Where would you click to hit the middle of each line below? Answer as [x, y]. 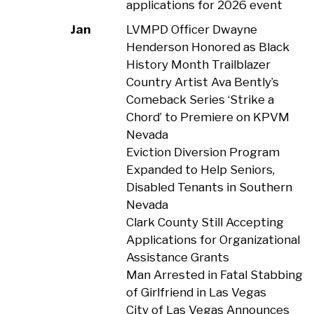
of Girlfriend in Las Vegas [196, 292]
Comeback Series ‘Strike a [200, 100]
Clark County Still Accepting [205, 222]
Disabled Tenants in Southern [209, 187]
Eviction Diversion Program [203, 152]
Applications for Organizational [213, 240]
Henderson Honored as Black [207, 47]
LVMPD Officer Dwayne [191, 29]
